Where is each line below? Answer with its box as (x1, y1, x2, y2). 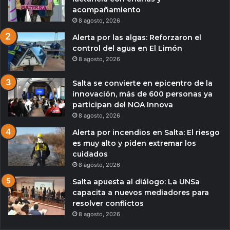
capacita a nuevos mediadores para (72, 187, 209, 197)
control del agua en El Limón (72, 43, 182, 53)
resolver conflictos (72, 198, 144, 208)
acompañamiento (72, 5, 141, 14)
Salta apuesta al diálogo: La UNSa (72, 177, 200, 186)
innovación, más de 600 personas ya (72, 89, 213, 99)
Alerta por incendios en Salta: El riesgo (72, 127, 220, 137)
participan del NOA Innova (72, 100, 173, 109)
